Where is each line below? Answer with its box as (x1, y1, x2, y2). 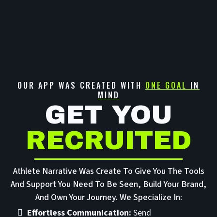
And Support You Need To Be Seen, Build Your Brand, (11, 178, 206, 191)
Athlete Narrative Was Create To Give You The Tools (13, 165, 204, 178)
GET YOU (45, 101, 172, 129)
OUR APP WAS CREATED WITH (17, 79, 145, 92)
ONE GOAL (145, 79, 187, 92)
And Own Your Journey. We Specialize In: (35, 191, 182, 204)
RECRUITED (26, 126, 191, 155)
